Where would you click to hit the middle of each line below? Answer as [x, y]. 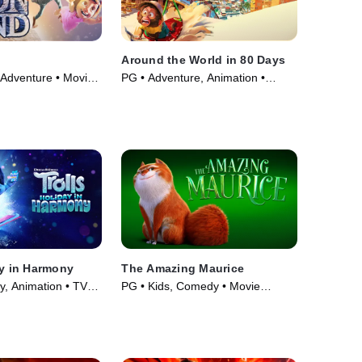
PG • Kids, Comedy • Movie [191, 286]
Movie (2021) [156, 94]
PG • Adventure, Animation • [194, 78]
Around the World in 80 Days [204, 60]
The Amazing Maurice [183, 268]
